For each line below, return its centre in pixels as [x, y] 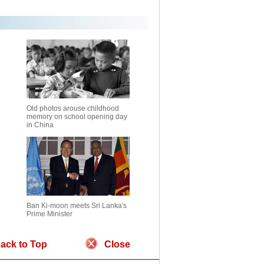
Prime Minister [49, 214]
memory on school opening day [77, 117]
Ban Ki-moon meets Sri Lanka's [77, 206]
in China [40, 125]
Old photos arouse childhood [73, 108]
